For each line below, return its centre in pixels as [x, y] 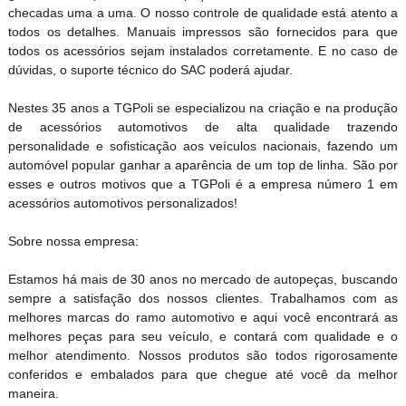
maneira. [33, 393]
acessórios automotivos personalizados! [122, 203]
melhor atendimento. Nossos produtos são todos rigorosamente [203, 355]
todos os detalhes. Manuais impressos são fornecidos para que [203, 31]
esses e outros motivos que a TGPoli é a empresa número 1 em [203, 184]
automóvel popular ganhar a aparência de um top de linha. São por [203, 164]
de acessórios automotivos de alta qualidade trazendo [203, 126]
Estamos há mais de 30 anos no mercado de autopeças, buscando [203, 279]
